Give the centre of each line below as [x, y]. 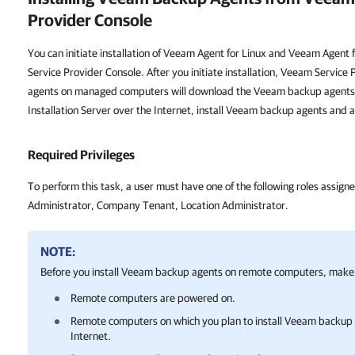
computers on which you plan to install [195, 321]
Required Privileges [81, 155]
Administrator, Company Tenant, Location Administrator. [158, 205]
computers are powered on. [171, 298]
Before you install [81, 272]
